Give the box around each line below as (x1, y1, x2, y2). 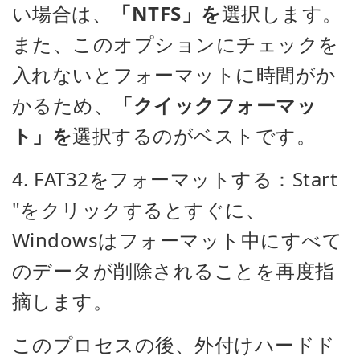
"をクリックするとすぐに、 (12, 196, 266, 223)
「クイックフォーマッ (113, 92, 317, 118)
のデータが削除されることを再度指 (12, 257, 335, 284)
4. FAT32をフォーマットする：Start (12, 166, 338, 192)
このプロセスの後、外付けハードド (12, 331, 336, 358)
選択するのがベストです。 (72, 122, 317, 149)
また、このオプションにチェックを (12, 31, 339, 57)
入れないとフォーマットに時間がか (12, 61, 337, 88)
